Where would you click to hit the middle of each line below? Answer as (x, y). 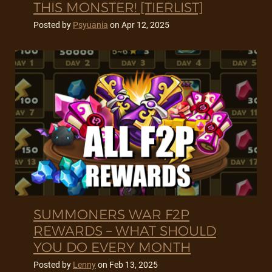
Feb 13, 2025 (134, 265)
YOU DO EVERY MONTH (112, 248)
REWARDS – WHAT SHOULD (125, 231)
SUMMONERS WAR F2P (111, 215)
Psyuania (90, 25)
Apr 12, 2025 (145, 25)
